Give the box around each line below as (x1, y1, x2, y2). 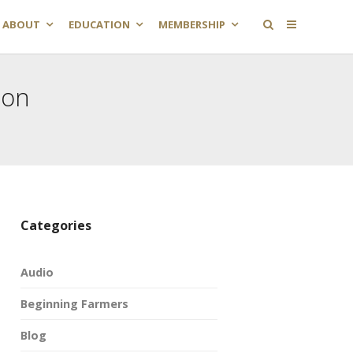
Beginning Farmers (20, 296, 128, 311)
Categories (20, 217, 91, 234)
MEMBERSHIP (158, 17, 225, 32)
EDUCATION (69, 17, 130, 32)
